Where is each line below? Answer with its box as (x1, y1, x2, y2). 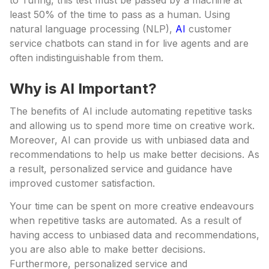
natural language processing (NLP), (10, 23, 175, 35)
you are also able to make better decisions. (10, 243, 205, 255)
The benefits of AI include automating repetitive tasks (10, 105, 252, 117)
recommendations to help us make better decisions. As (10, 148, 259, 160)
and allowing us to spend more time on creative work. (10, 119, 255, 131)
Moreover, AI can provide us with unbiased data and (10, 134, 249, 146)
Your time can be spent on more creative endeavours (10, 200, 254, 212)
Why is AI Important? (10, 80, 157, 97)
